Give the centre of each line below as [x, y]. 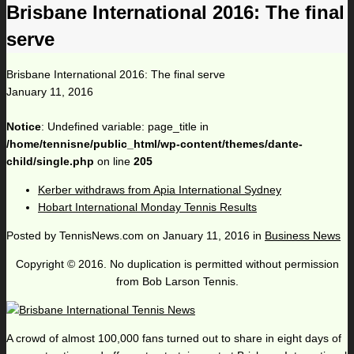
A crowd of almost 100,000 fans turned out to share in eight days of [174, 339]
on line [114, 162]
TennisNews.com [102, 236]
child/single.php [50, 162]
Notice [24, 127]
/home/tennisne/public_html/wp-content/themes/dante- [154, 144]
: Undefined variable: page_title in [125, 127]
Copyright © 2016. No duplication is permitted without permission [177, 264]
